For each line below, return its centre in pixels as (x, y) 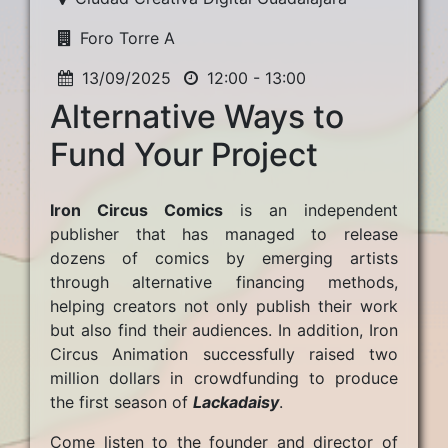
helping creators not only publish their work (224, 306)
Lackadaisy (236, 402)
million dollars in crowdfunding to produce (224, 378)
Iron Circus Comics (136, 210)
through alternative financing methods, (224, 282)
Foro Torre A (127, 38)
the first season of (121, 402)
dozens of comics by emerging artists (224, 258)
